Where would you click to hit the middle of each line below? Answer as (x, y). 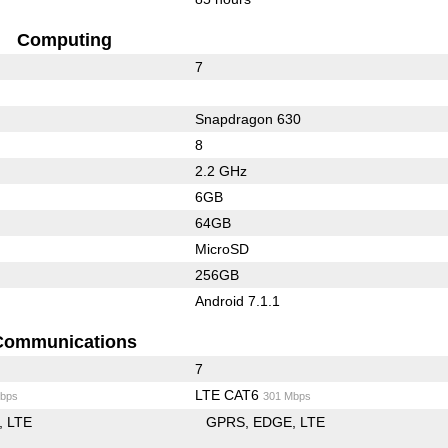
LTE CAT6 (228, 395)
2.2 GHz (220, 171)
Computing (64, 40)
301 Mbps (286, 396)
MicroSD (221, 249)
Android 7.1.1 (237, 301)
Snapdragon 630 (247, 119)
